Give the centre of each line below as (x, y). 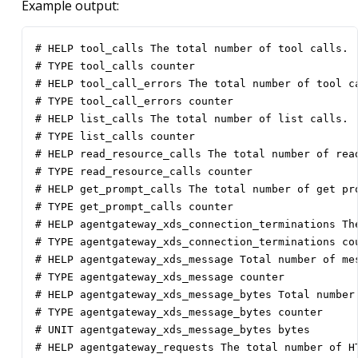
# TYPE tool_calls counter (115, 66)
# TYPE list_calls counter (115, 137)
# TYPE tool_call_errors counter (134, 101)
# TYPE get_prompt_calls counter (134, 207)
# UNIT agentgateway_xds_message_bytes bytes (173, 330)
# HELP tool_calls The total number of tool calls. (192, 49)
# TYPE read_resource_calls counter (144, 172)
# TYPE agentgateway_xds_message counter (160, 277)
